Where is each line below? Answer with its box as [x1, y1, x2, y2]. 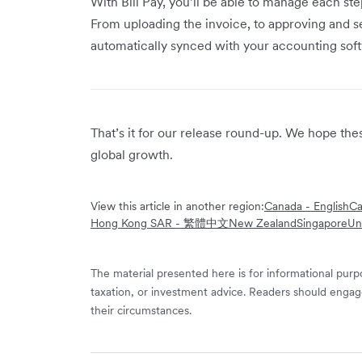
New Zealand [229, 215, 297, 230]
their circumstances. [90, 302, 192, 318]
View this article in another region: [90, 198, 264, 213]
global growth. [90, 145, 176, 162]
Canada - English [264, 198, 349, 213]
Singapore [297, 215, 347, 230]
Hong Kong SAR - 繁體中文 [90, 215, 229, 230]
